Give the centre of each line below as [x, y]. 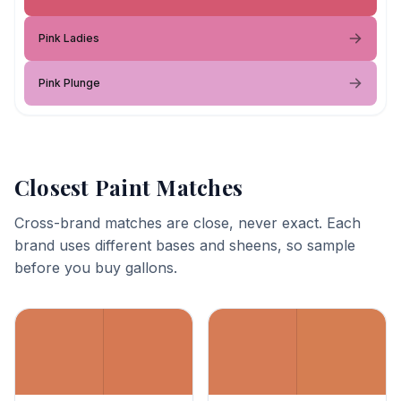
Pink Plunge [69, 83]
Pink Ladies [69, 38]
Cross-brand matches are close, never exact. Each [188, 223]
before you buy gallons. [96, 268]
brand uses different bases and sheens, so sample [185, 245]
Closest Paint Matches [129, 187]
